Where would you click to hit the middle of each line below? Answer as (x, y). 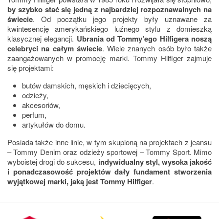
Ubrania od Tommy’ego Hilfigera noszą (144, 38)
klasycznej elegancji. (42, 38)
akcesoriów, (42, 105)
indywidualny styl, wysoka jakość (155, 162)
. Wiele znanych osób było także (157, 48)
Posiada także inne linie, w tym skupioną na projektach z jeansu (109, 142)
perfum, (34, 114)
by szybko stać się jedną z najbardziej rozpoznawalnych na (109, 9)
